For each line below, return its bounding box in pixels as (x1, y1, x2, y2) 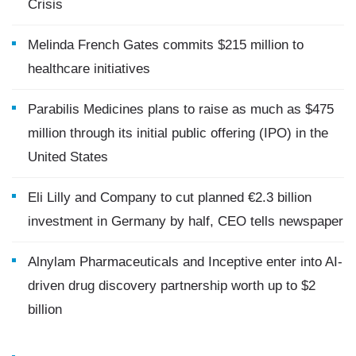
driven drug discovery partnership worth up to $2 (28, 278, 315, 294)
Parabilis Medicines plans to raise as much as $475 (28, 102, 334, 118)
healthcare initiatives (28, 61, 150, 77)
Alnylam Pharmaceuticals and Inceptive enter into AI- (28, 254, 342, 270)
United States (28, 149, 108, 165)
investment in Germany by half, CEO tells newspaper (28, 214, 343, 230)
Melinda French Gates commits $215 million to (28, 37, 304, 53)
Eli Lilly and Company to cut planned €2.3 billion (28, 190, 311, 206)
